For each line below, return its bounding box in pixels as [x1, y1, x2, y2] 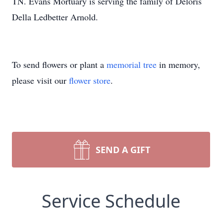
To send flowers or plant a [12, 58, 107, 70]
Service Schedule [42, 189, 180, 213]
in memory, [157, 58, 200, 70]
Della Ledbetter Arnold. [12, 11, 101, 23]
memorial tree [107, 58, 157, 70]
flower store [69, 74, 111, 86]
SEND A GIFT [96, 144, 150, 156]
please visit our [12, 74, 69, 86]
